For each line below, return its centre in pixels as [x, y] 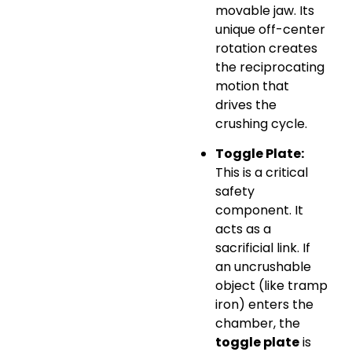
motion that [252, 86]
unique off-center [270, 29]
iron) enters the [264, 305]
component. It [259, 211]
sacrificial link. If [263, 248]
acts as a [243, 229]
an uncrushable [263, 267]
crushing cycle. [261, 123]
